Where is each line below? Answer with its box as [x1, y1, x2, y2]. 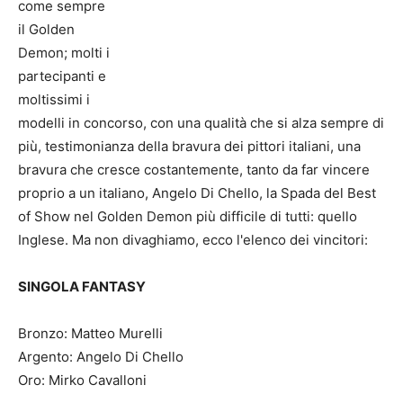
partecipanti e [18, 67, 106, 85]
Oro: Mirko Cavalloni [18, 372, 147, 390]
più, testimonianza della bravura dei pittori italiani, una [18, 138, 361, 156]
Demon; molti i [18, 44, 110, 62]
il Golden [18, 21, 75, 39]
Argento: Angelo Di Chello [18, 348, 184, 366]
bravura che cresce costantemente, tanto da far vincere [18, 161, 370, 179]
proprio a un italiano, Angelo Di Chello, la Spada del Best [18, 184, 376, 202]
